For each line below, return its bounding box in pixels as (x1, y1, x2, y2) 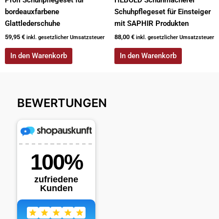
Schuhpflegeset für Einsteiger (114, 7, 211, 16)
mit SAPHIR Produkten (114, 19, 189, 28)
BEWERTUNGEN (17, 96, 107, 110)
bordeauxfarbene (5, 7, 59, 16)
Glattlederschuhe (5, 19, 60, 28)
